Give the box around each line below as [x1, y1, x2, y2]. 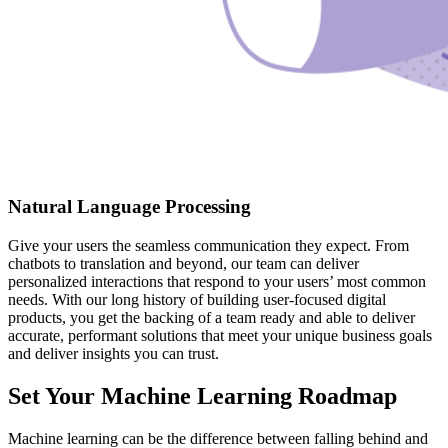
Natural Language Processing [8, 196, 251, 218]
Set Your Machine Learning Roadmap [8, 382, 397, 409]
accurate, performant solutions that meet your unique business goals [8, 326, 432, 344]
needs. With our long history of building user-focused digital [8, 290, 386, 308]
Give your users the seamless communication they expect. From [8, 236, 409, 254]
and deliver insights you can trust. [8, 344, 219, 362]
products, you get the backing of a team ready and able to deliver [8, 308, 415, 326]
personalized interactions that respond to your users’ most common [8, 272, 426, 290]
